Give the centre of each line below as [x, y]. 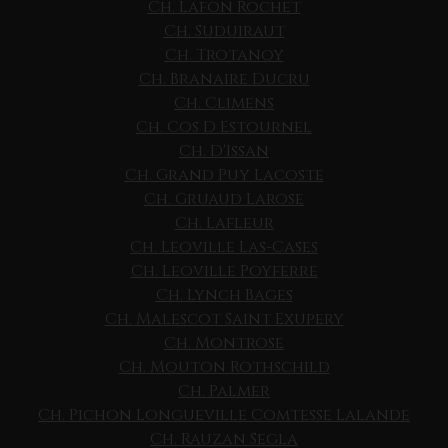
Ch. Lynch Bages [224, 295]
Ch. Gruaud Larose [224, 199]
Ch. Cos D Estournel [224, 127]
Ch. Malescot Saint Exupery [224, 319]
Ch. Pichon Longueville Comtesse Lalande [224, 415]
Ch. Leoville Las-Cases [224, 247]
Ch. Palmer [224, 391]
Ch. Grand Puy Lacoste [224, 175]
